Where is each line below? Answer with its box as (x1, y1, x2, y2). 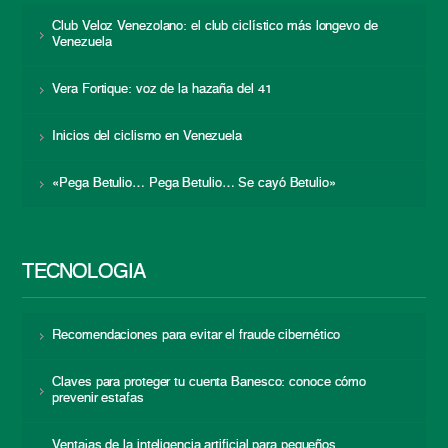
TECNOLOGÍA (22, 263, 146, 284)
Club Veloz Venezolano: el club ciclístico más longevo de (52, 20, 378, 34)
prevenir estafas (52, 392, 144, 406)
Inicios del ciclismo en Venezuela (52, 130, 242, 144)
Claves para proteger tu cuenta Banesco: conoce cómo (52, 376, 367, 390)
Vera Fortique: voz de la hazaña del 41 (52, 83, 272, 97)
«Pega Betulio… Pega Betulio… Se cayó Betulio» (52, 177, 336, 191)
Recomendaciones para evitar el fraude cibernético (52, 329, 341, 343)
